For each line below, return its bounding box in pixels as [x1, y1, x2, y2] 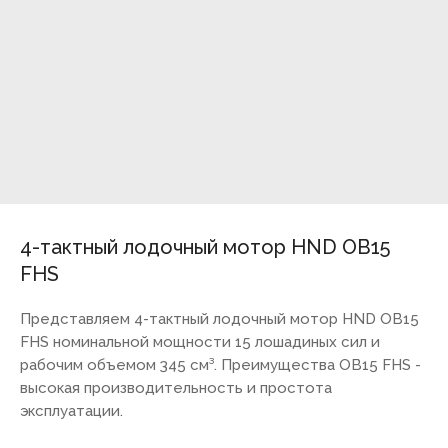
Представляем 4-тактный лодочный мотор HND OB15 [20, 310, 419, 328]
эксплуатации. [20, 402, 123, 420]
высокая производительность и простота [20, 379, 332, 397]
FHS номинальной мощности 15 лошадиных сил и [20, 333, 380, 351]
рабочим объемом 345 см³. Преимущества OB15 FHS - [20, 356, 421, 374]
